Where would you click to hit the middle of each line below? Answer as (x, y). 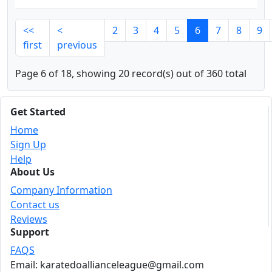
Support (30, 232)
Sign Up (28, 144)
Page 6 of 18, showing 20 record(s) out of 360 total (131, 73)
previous (77, 45)
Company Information (61, 190)
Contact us (35, 205)
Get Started (38, 112)
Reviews (29, 219)
